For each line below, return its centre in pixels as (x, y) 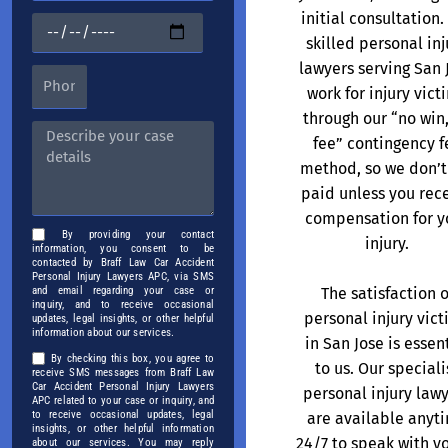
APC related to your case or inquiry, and (123, 401)
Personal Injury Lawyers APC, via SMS (123, 277)
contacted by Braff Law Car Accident (123, 263)
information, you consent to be (123, 249)
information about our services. (103, 333)
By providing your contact (138, 235)
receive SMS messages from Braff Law (123, 373)
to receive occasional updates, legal (123, 415)
